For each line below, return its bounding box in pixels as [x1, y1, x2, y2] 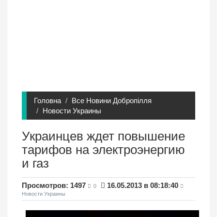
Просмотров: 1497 [22, 181, 86, 189]
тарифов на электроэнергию [22, 142, 185, 157]
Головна [34, 96, 61, 105]
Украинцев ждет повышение [22, 128, 185, 143]
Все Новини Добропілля [72, 96, 152, 105]
